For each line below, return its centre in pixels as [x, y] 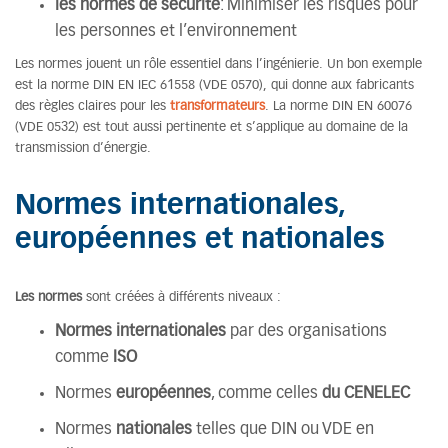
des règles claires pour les [92, 106]
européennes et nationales [200, 240]
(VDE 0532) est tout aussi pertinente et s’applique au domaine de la [211, 127]
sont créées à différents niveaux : [181, 297]
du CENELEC [366, 393]
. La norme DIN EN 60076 [338, 106]
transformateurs [217, 106]
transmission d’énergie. [83, 148]
